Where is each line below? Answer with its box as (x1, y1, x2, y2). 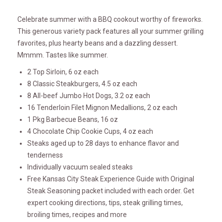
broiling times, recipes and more (27, 211, 127, 219)
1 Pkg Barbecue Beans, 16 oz (27, 115, 118, 124)
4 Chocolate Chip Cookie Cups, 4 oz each (27, 127, 153, 136)
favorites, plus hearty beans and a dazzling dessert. (17, 39, 178, 48)
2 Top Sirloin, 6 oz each (27, 68, 99, 76)
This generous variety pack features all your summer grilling (17, 27, 204, 36)
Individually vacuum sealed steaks (27, 163, 133, 171)
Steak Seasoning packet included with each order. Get (27, 187, 194, 195)
